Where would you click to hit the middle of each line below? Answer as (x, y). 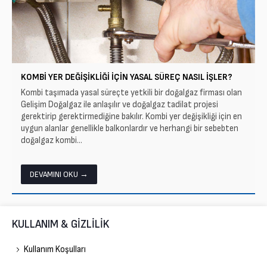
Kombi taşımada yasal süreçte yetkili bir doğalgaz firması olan (131, 92)
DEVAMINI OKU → (59, 174)
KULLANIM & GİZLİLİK (60, 224)
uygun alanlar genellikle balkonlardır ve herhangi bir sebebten (130, 128)
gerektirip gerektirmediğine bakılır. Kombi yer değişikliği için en (131, 116)
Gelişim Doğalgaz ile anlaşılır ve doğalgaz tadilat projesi (119, 104)
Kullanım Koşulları (55, 249)
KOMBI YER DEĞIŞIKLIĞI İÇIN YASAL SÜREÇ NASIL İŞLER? (127, 77)
